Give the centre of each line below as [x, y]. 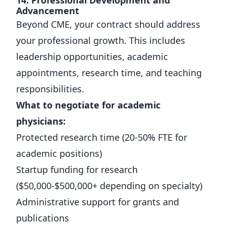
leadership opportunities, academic [92, 56]
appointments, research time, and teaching [109, 73]
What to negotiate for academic [88, 105]
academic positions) [59, 153]
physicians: [41, 121]
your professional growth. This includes [101, 40]
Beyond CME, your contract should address [108, 24]
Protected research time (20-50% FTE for [102, 137]
